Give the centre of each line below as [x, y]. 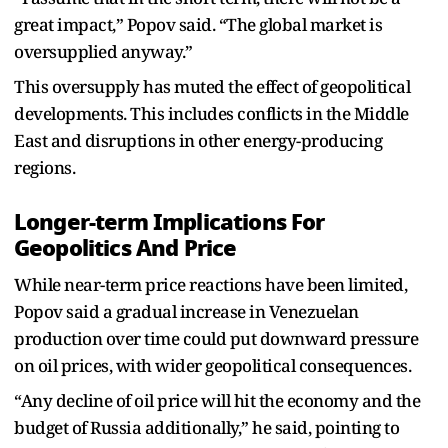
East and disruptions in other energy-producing [198, 140]
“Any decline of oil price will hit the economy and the [217, 400]
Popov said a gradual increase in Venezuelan [186, 311]
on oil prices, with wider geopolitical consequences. [212, 365]
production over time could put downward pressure [216, 338]
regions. [44, 167]
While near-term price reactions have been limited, [210, 284]
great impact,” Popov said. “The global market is [198, 24]
